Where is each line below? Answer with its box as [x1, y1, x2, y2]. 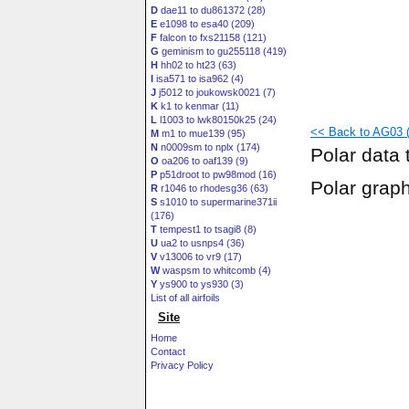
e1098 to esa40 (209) [157, 18, 255, 29]
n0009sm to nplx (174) [158, 142, 260, 152]
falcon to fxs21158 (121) [157, 32, 267, 43]
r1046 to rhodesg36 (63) [158, 183, 268, 194]
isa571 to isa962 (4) [153, 73, 244, 84]
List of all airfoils [151, 292, 220, 303]
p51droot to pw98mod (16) [157, 169, 277, 180]
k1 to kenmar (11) [158, 100, 239, 111]
